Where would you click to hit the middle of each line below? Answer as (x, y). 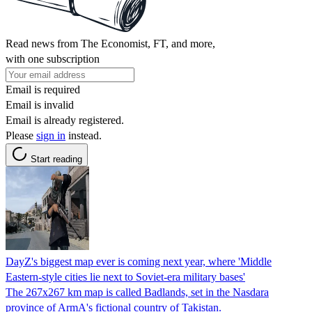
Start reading (56, 159)
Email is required (43, 89)
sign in (51, 135)
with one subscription (53, 58)
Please (21, 135)
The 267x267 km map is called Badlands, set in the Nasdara (137, 292)
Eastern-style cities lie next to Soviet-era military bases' (125, 276)
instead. (84, 135)
